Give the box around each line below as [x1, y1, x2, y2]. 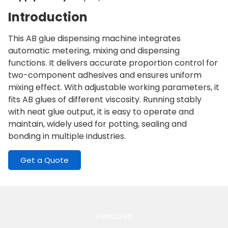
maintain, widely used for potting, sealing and [8, 118, 187, 130]
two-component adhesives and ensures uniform [8, 69, 202, 81]
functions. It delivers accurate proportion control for [8, 57, 218, 69]
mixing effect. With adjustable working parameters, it [8, 81, 219, 94]
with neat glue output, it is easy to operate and [8, 106, 194, 118]
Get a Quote [20, 154, 69, 165]
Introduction [8, 9, 88, 26]
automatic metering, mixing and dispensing [8, 45, 180, 57]
